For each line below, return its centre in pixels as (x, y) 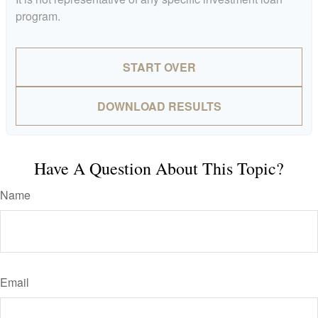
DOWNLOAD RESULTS (159, 106)
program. (38, 16)
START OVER (159, 67)
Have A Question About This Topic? (159, 168)
